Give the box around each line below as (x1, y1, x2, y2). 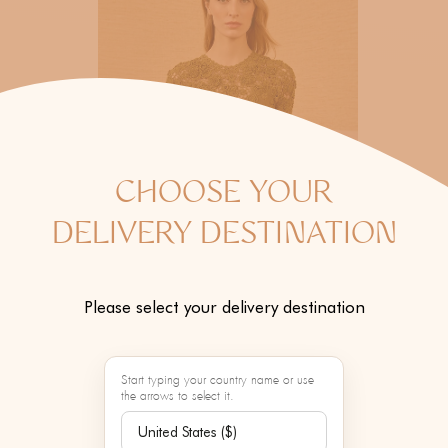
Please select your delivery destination (83, 297, 365, 318)
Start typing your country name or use (121, 374, 314, 388)
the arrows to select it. (121, 390, 234, 404)
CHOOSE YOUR (115, 181, 333, 211)
